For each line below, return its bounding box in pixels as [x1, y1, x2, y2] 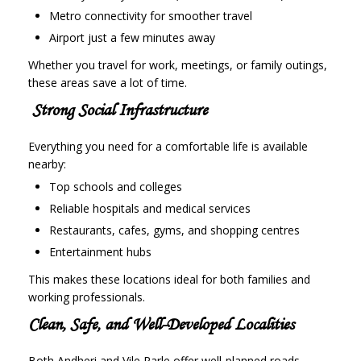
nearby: [28, 156, 66, 172]
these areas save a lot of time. [28, 75, 187, 91]
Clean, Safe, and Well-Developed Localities [28, 313, 294, 335]
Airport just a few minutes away [49, 30, 215, 46]
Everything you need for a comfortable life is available [28, 139, 308, 155]
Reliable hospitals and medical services [49, 201, 251, 217]
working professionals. [28, 289, 145, 305]
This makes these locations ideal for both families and [28, 272, 310, 288]
